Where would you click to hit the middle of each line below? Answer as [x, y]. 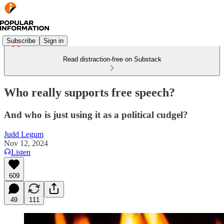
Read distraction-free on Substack [112, 59]
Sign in [53, 40]
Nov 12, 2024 [26, 143]
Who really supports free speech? [89, 92]
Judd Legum [24, 134]
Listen [21, 152]
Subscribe [21, 40]
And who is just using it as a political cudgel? [96, 114]
